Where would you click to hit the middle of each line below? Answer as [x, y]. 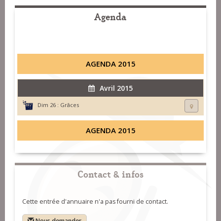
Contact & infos [110, 174]
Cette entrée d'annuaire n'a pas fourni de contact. [95, 202]
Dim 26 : [48, 105]
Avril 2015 [116, 88]
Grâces [70, 105]
